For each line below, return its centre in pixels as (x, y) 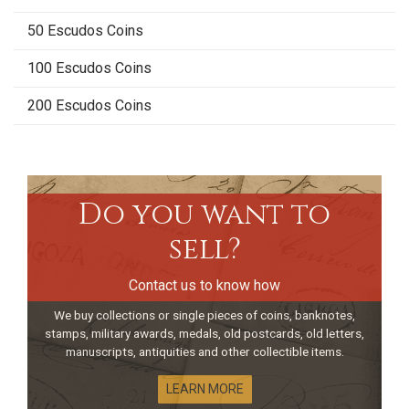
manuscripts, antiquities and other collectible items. (204, 352)
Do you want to (204, 215)
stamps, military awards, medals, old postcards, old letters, (204, 334)
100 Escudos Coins (89, 68)
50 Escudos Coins (85, 31)
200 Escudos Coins (89, 106)
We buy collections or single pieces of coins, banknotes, (204, 315)
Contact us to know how (204, 286)
